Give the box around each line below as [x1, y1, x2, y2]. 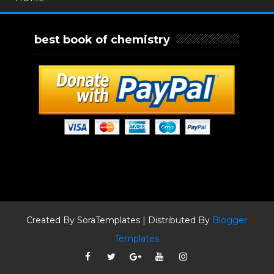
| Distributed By [140, 215, 213, 226]
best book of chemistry [34, 33, 171, 46]
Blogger [212, 215, 248, 226]
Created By [26, 215, 78, 226]
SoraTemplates [77, 215, 141, 226]
